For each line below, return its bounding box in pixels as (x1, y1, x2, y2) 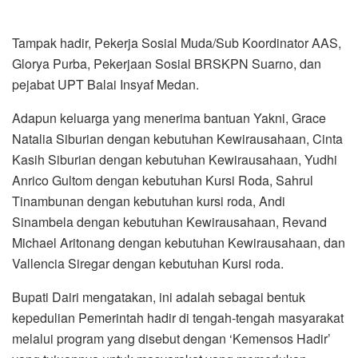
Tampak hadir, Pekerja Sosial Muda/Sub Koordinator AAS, (12, 34, 341, 53)
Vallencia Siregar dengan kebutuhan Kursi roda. (12, 254, 284, 273)
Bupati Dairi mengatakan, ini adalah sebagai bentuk (12, 288, 305, 307)
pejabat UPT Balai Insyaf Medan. (12, 75, 199, 94)
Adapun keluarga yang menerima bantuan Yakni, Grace (12, 109, 326, 128)
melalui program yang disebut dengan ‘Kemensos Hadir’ (12, 329, 331, 348)
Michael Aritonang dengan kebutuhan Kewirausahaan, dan (12, 233, 345, 253)
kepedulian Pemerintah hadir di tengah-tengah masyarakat (12, 308, 344, 328)
